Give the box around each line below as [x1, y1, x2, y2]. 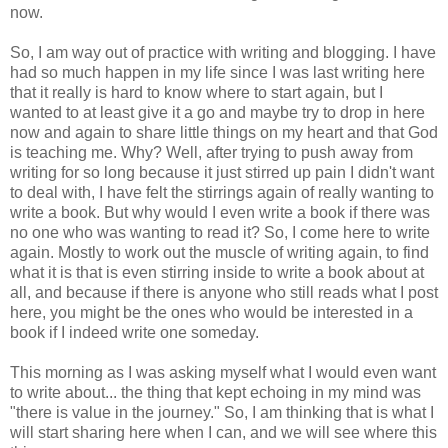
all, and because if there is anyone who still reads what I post [10, 283, 438, 301]
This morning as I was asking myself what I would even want [10, 363, 436, 381]
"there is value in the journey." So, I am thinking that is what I [10, 403, 434, 421]
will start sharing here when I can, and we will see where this [10, 423, 437, 441]
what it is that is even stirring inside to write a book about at [10, 263, 424, 281]
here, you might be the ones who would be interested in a [10, 303, 413, 321]
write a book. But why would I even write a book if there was [10, 203, 430, 221]
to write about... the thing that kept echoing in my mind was [10, 383, 421, 401]
